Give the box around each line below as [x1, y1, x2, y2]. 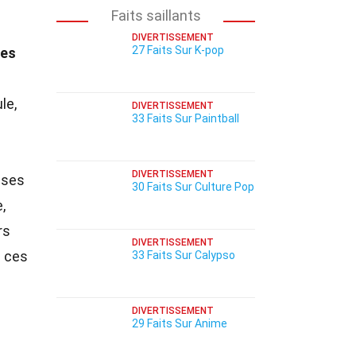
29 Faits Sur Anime [132, 317, 227, 330]
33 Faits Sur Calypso [132, 249, 235, 261]
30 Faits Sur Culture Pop [132, 180, 254, 193]
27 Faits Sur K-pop [132, 44, 224, 56]
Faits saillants [110, 7, 201, 24]
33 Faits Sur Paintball [132, 112, 239, 125]
